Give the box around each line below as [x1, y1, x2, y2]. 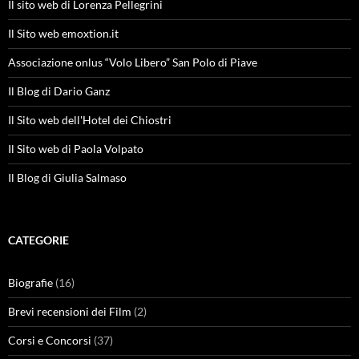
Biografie [8, 276, 53, 289]
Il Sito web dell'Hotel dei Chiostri [8, 113, 171, 127]
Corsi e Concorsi [8, 333, 91, 347]
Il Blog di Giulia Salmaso [8, 171, 127, 184]
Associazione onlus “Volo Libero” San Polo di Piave [8, 55, 257, 69]
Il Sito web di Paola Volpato [8, 142, 143, 155]
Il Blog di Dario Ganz [8, 84, 110, 98]
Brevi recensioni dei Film [8, 305, 131, 318]
